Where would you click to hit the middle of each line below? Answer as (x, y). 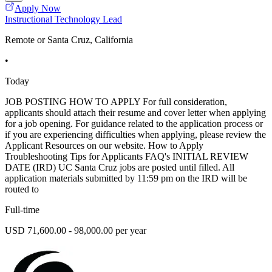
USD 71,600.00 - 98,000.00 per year (76, 231)
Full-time (22, 210)
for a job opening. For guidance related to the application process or (134, 124)
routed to (22, 189)
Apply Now (38, 8)
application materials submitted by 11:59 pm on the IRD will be (126, 178)
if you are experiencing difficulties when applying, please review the (135, 135)
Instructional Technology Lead (63, 19)
